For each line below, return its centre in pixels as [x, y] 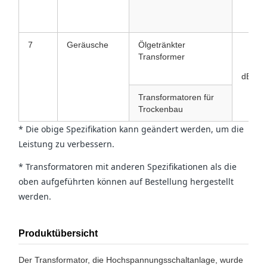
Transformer [162, 56]
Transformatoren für [176, 97]
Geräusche [88, 44]
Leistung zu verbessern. [66, 144]
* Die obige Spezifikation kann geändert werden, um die [131, 129]
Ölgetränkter [162, 44]
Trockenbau [161, 109]
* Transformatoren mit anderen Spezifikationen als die [128, 166]
